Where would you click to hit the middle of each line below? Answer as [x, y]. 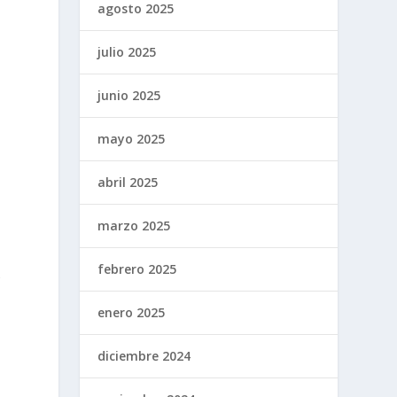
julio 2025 [127, 51]
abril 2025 [128, 182]
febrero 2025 [137, 269]
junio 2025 [129, 95]
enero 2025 [132, 312]
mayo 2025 [132, 138]
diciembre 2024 [144, 355]
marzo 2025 [134, 225]
